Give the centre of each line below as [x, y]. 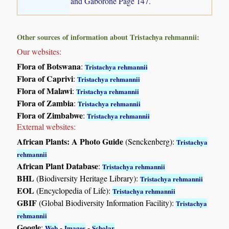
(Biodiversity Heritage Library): [87, 178]
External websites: [47, 126]
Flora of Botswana [49, 66]
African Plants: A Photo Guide [70, 141]
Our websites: [39, 51]
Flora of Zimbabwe [50, 115]
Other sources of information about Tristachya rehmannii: [108, 37]
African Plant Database [58, 166]
